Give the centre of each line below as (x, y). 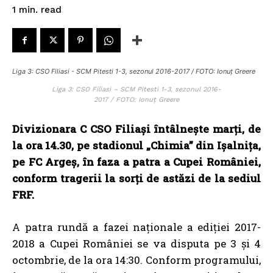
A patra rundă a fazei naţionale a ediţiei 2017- (136, 227)
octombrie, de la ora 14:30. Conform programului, (136, 260)
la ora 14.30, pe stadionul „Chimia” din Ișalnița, (136, 145)
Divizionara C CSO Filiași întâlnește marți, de (136, 129)
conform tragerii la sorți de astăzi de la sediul (136, 178)
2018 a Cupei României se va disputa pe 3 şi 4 (136, 243)
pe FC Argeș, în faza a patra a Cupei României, (136, 162)
